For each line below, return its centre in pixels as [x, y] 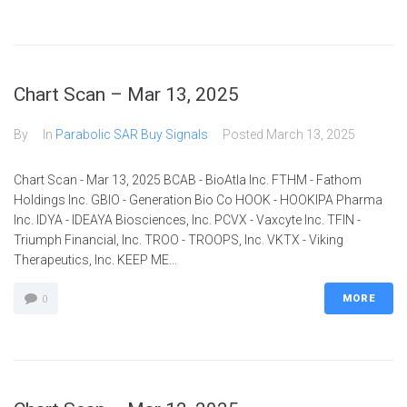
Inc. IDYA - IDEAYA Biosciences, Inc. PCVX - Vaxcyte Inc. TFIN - [187, 220]
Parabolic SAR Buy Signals [132, 134]
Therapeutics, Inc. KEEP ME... [95, 260]
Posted [244, 134]
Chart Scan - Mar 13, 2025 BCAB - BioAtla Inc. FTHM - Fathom [188, 180]
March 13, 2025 [311, 134]
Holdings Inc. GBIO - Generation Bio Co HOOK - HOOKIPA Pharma [198, 200]
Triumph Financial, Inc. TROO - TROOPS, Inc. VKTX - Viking [179, 240]
